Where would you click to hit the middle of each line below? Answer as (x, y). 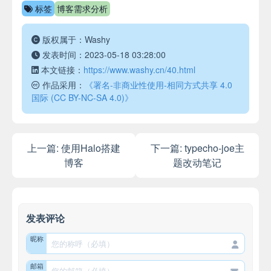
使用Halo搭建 (91, 148)
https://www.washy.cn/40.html (139, 70)
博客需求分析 (82, 8)
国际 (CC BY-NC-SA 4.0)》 (82, 98)
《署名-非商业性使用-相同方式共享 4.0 (158, 85)
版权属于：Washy (75, 40)
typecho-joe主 (214, 148)
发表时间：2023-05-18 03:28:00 (103, 55)
